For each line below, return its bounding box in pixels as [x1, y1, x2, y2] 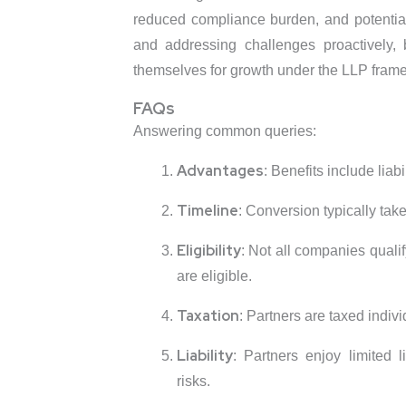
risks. [176, 373, 210, 390]
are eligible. [176, 268, 252, 285]
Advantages [176, 161, 264, 181]
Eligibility [176, 241, 241, 261]
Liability [176, 346, 233, 366]
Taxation [176, 306, 239, 326]
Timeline [176, 201, 238, 221]
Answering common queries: [132, 123, 316, 140]
